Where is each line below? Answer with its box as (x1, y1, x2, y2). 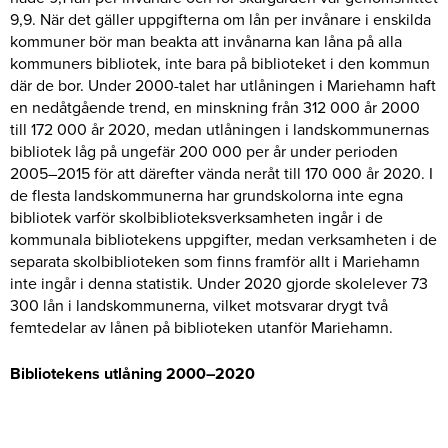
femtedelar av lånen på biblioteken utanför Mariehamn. (10, 315, 393, 338)
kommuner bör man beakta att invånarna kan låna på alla (10, 29, 402, 52)
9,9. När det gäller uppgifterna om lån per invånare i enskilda (10, 7, 431, 30)
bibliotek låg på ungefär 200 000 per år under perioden (10, 139, 398, 162)
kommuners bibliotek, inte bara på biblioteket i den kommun (10, 51, 430, 74)
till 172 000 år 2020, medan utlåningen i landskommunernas (10, 117, 429, 140)
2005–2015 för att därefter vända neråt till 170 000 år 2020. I (10, 161, 433, 184)
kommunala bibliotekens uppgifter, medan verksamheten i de (10, 227, 437, 250)
